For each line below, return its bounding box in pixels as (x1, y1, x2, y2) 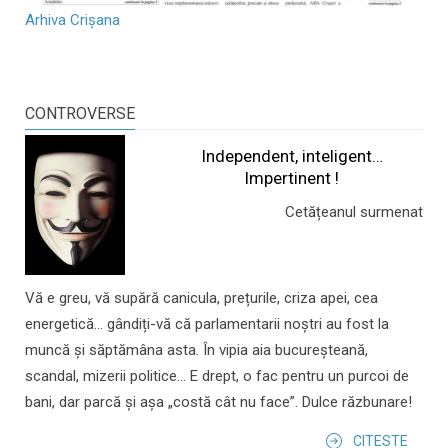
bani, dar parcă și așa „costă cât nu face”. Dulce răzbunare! (25, 393, 412, 412)
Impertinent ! (244, 168, 340, 189)
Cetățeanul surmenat (284, 203, 423, 222)
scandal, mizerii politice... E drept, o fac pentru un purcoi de (25, 367, 409, 386)
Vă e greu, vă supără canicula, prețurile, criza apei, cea (25, 289, 378, 308)
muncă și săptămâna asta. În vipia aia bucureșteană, (25, 341, 368, 360)
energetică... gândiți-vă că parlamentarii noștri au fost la (25, 315, 389, 334)
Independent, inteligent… (200, 146, 383, 167)
